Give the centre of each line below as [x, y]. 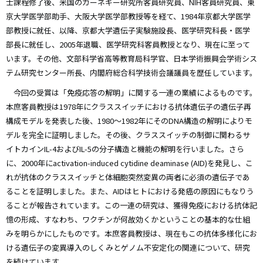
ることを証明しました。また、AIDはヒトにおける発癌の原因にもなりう [130, 191]
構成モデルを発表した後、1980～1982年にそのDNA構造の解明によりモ [129, 121]
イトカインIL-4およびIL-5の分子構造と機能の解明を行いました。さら [125, 149]
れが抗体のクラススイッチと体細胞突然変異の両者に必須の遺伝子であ [128, 177]
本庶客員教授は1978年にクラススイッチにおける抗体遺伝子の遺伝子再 [129, 107]
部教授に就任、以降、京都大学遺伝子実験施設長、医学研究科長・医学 [128, 31]
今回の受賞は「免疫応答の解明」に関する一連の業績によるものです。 [131, 93]
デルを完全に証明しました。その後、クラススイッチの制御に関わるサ [128, 135]
